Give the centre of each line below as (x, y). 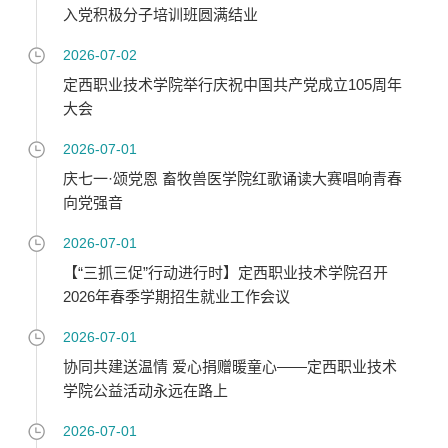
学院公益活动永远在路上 (145, 390)
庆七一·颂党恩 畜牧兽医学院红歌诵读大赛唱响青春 (232, 178)
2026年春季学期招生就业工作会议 (176, 296)
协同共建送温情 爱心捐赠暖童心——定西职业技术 (229, 366)
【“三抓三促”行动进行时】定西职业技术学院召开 (225, 272)
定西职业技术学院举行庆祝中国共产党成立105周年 (232, 84)
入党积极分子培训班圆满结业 (160, 14)
